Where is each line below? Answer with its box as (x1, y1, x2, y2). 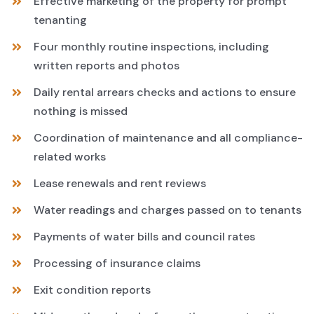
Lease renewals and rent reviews (34, 175, 207, 191)
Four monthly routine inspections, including (34, 39, 270, 54)
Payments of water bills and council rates (34, 228, 256, 244)
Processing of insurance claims (34, 255, 201, 271)
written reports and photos (34, 57, 180, 73)
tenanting (34, 12, 88, 27)
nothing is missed (34, 103, 128, 118)
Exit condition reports (34, 282, 151, 297)
